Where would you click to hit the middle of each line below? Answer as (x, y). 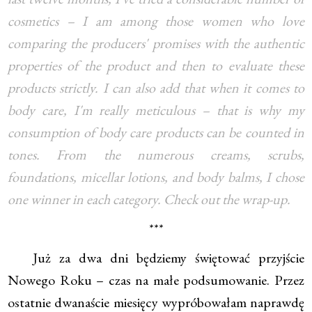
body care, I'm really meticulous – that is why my (156, 110)
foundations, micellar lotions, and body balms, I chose (156, 177)
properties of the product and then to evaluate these (156, 66)
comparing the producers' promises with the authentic (156, 44)
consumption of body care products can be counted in (156, 133)
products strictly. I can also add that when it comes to (156, 88)
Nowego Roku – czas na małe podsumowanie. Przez (156, 280)
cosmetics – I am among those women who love (156, 21)
